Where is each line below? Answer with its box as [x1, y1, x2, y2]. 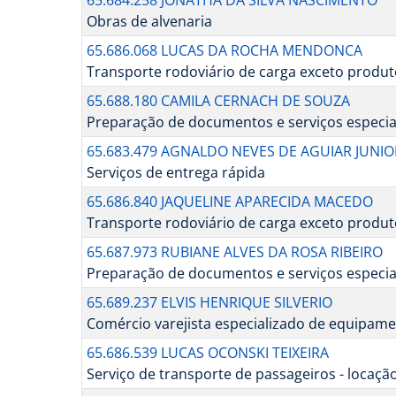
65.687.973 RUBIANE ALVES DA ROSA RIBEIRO [86, 242, 383, 263]
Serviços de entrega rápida [86, 163, 265, 183]
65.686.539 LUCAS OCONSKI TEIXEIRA [86, 343, 329, 363]
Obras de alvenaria [86, 11, 212, 32]
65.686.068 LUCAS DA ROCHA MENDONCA [86, 41, 362, 61]
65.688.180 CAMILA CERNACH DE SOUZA [86, 91, 350, 111]
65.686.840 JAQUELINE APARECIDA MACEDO [86, 192, 373, 212]
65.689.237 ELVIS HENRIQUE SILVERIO [86, 293, 332, 313]
